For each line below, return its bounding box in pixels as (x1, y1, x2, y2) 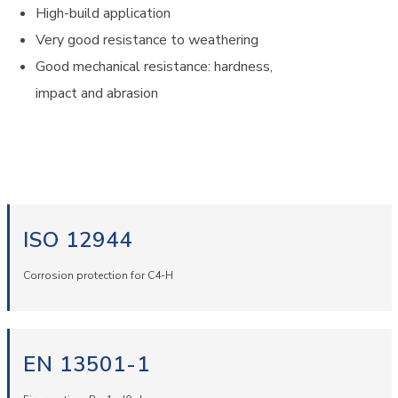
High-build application (36, 4, 171, 23)
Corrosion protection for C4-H (22, 268, 173, 283)
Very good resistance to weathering (36, 30, 259, 50)
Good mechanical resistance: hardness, (36, 57, 273, 76)
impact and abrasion (36, 84, 158, 103)
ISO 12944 (22, 226, 132, 254)
